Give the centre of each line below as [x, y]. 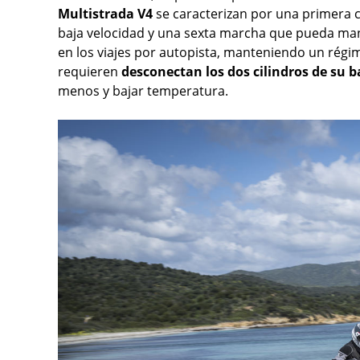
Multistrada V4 [105, 14]
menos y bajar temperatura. [143, 91]
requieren [90, 72]
